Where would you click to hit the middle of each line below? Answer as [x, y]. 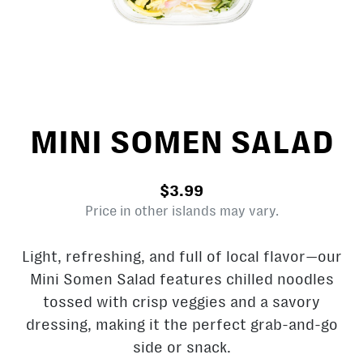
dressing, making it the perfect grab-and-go [181, 325]
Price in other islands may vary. [181, 211]
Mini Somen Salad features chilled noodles [181, 279]
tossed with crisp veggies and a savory [181, 302]
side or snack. [181, 347]
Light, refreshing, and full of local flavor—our [181, 256]
